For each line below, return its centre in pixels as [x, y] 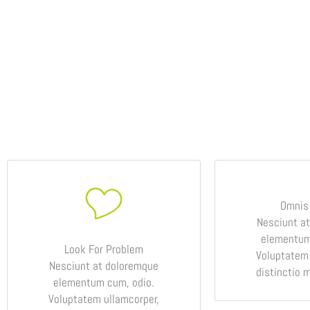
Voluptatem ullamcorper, [104, 299]
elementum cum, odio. [104, 282]
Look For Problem [104, 249]
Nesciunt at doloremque [104, 265]
